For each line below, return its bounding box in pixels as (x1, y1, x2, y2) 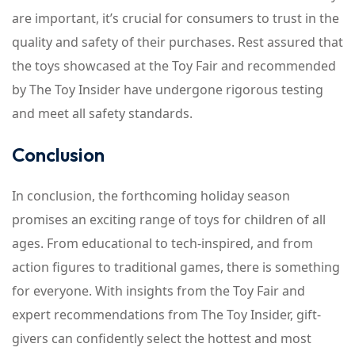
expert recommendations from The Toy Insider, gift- (12, 306, 321, 323)
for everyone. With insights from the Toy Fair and (12, 282, 305, 300)
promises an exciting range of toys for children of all (12, 211, 326, 228)
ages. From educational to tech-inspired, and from (12, 235, 313, 252)
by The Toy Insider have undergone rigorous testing (12, 81, 323, 98)
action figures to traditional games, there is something (12, 258, 340, 276)
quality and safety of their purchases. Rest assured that (12, 33, 343, 51)
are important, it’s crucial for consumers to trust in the (12, 10, 339, 27)
